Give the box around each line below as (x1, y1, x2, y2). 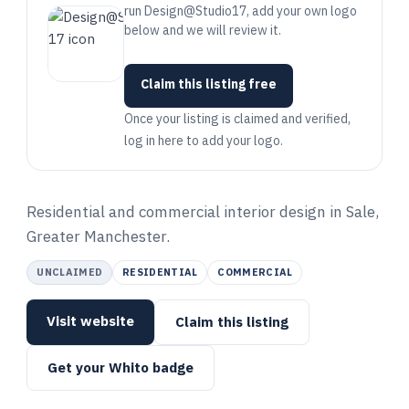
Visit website (47, 312, 135, 330)
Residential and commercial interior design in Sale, (26, 202, 380, 222)
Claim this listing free (141, 76, 278, 92)
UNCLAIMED (37, 266, 103, 278)
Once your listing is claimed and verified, (124, 110, 351, 127)
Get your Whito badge (47, 359, 194, 376)
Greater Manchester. (26, 226, 171, 246)
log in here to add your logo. (124, 132, 284, 149)
